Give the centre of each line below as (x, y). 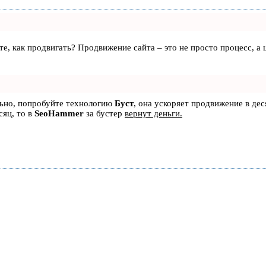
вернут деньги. (153, 113)
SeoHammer (59, 113)
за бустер (104, 113)
